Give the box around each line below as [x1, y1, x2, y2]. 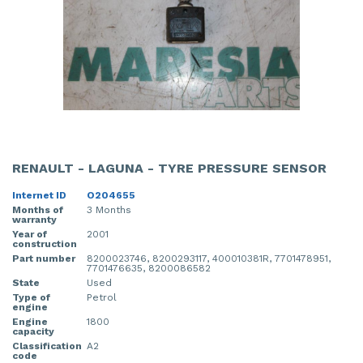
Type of [12, 291, 50, 303]
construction [12, 237, 77, 250]
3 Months [87, 203, 131, 216]
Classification [12, 340, 82, 352]
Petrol [87, 291, 117, 303]
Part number [12, 252, 75, 264]
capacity [12, 325, 54, 337]
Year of [12, 228, 47, 240]
